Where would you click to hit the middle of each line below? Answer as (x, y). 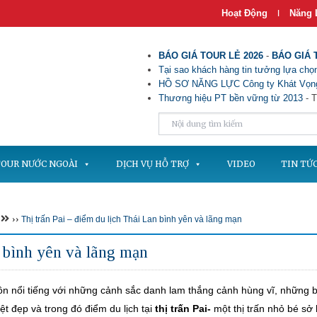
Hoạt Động (244, 13)
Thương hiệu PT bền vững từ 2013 (231, 98)
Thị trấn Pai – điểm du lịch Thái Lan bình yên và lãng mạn (132, 219)
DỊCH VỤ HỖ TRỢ (152, 164)
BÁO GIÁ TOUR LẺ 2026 (211, 56)
